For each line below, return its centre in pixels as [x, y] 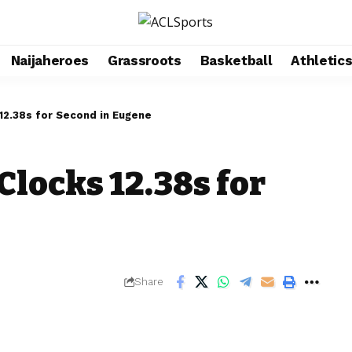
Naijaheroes [50, 60]
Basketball [236, 60]
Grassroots [145, 60]
